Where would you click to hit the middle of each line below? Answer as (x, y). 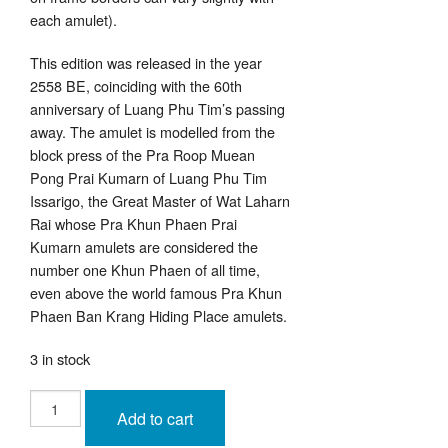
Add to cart (154, 419)
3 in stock (60, 359)
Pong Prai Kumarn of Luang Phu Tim (148, 178)
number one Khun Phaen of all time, (145, 270)
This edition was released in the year (146, 63)
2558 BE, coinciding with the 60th (136, 86)
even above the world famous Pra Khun (156, 293)
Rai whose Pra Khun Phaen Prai (133, 224)
